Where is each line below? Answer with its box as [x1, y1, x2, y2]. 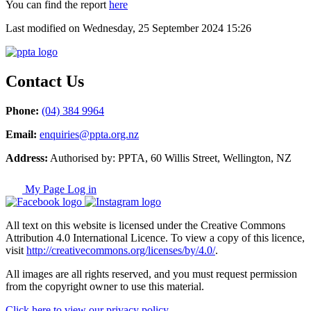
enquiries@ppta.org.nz [40, 128, 139, 141]
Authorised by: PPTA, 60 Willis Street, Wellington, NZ [48, 152, 292, 165]
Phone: [6, 105, 39, 117]
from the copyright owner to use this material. [6, 280, 204, 293]
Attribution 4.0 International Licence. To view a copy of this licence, [6, 232, 305, 244]
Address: [6, 152, 48, 165]
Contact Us [6, 72, 84, 91]
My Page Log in [22, 183, 96, 196]
